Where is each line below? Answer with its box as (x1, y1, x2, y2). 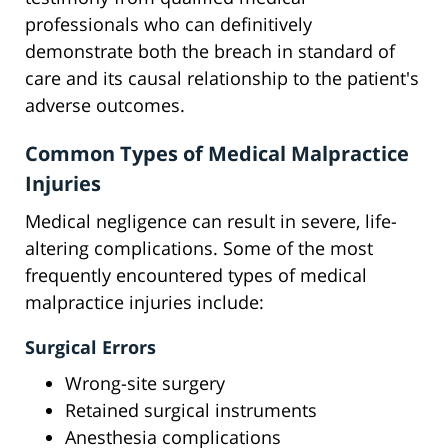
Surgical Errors (25, 335, 156, 360)
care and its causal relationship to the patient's (25, 66, 419, 91)
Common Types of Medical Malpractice (25, 140, 409, 168)
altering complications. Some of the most (25, 236, 373, 261)
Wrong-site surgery (65, 371, 225, 396)
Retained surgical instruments (65, 398, 317, 423)
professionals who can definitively (25, 12, 312, 37)
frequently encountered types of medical (25, 263, 367, 288)
